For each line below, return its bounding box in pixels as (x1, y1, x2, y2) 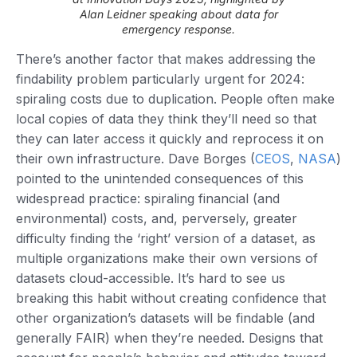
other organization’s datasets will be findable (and (16, 310, 315, 327)
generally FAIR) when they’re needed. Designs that (16, 330, 323, 347)
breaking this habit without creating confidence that (16, 290, 326, 307)
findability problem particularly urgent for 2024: (16, 71, 304, 88)
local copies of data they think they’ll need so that (16, 111, 316, 127)
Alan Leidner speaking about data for (79, 7, 278, 22)
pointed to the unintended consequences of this (16, 171, 304, 187)
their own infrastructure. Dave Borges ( (16, 151, 255, 167)
